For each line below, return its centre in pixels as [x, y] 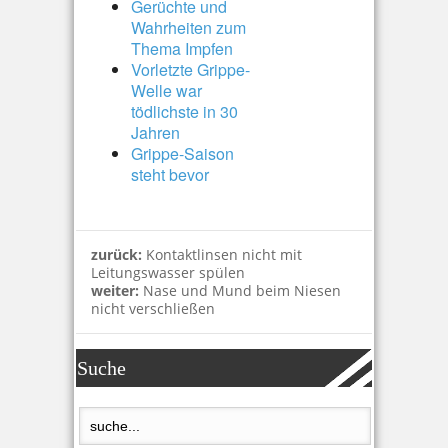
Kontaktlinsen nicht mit [224, 254]
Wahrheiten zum [188, 27]
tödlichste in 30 [184, 111]
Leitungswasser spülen [168, 272]
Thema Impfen [182, 48]
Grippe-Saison [182, 153]
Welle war [166, 90]
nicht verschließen [153, 308]
